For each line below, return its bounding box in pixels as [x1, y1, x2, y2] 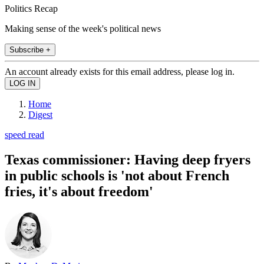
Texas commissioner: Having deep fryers [5, 151, 250, 167]
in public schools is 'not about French [5, 167, 229, 183]
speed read [5, 129, 44, 140]
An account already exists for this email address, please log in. [5, 66, 235, 77]
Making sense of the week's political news [5, 23, 161, 34]
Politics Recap [5, 3, 58, 14]
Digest [28, 109, 52, 120]
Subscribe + [9, 45, 51, 54]
